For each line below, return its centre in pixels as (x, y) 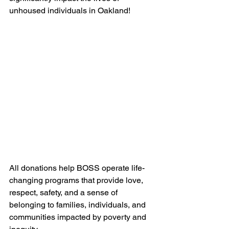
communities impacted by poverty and (79, 217)
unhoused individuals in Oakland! (70, 11)
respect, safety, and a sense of (64, 193)
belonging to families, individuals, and (78, 205)
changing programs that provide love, (77, 180)
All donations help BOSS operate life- (77, 168)
